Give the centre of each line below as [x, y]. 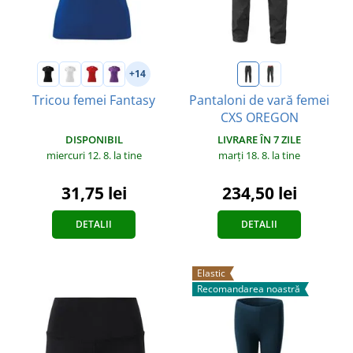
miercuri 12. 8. [80, 155]
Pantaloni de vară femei [259, 100]
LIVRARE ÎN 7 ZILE [259, 139]
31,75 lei [94, 193]
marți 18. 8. [245, 155]
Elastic [211, 273]
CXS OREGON [259, 117]
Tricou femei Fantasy [94, 100]
